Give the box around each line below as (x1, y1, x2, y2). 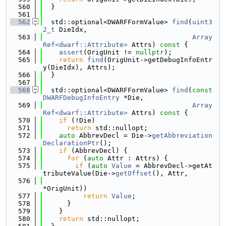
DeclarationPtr (43, 139, 99, 147)
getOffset (116, 169, 152, 177)
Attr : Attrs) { (103, 154, 168, 162)
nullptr (136, 48, 164, 56)
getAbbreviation (152, 132, 212, 139)
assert (59, 48, 83, 56)
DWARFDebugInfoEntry (43, 94, 120, 101)
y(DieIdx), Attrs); (43, 64, 116, 71)
